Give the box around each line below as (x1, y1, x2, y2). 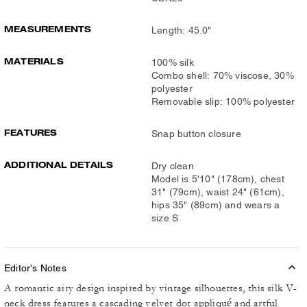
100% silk (151, 57, 194, 68)
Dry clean (151, 160, 194, 171)
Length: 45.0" (151, 25, 212, 36)
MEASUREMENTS (4, 24, 92, 34)
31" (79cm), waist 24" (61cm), (151, 186, 284, 197)
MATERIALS (4, 56, 64, 66)
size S (151, 212, 179, 223)
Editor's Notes (4, 262, 66, 273)
